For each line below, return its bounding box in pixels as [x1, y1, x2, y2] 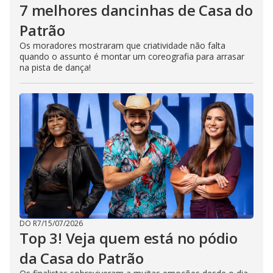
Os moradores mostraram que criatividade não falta [19, 40, 225, 51]
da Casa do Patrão [19, 248, 144, 268]
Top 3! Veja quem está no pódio [19, 228, 238, 248]
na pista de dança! [19, 62, 91, 73]
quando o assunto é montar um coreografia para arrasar [19, 51, 244, 62]
